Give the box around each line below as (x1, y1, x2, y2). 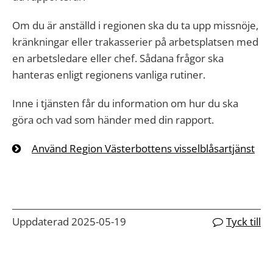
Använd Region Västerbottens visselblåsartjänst (32, 141, 255, 156)
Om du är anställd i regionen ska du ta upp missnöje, (12, 18, 258, 33)
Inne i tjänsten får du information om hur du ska (12, 96, 238, 111)
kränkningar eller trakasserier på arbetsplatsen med (12, 35, 258, 49)
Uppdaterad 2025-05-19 (12, 214, 126, 229)
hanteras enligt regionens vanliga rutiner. (12, 68, 205, 82)
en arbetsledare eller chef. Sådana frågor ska (12, 51, 224, 66)
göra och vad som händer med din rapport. (12, 113, 214, 127)
